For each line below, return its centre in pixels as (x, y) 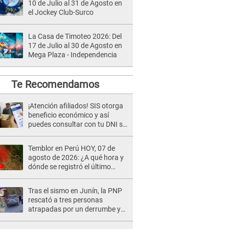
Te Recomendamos (55, 84)
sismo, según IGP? (57, 176)
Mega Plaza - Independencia (73, 55)
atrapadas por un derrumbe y (74, 209)
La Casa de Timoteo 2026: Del (75, 36)
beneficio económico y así (68, 115)
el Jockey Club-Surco (61, 12)
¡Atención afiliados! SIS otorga (76, 106)
